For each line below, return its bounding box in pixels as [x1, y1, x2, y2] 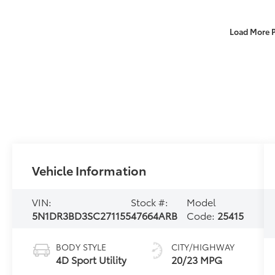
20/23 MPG [171, 252, 222, 266]
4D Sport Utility [56, 252, 127, 266]
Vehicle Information [32, 161, 147, 179]
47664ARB [131, 207, 178, 222]
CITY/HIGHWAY [171, 240, 234, 253]
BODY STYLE [56, 240, 107, 253]
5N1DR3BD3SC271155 [32, 207, 131, 222]
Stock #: [131, 194, 169, 209]
